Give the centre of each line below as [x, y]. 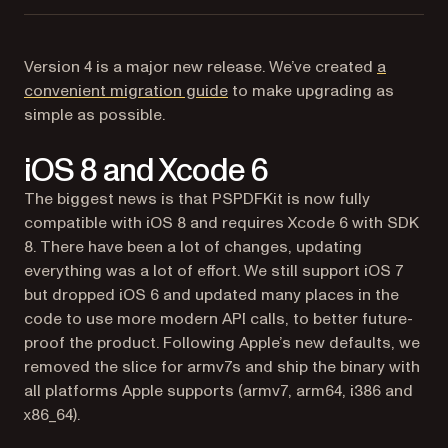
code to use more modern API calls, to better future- [218, 319]
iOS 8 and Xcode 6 [146, 171]
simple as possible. [94, 115]
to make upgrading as [311, 91]
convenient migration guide [126, 91]
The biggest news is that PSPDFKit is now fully [197, 199]
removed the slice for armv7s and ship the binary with [222, 367]
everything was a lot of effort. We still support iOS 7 [214, 271]
